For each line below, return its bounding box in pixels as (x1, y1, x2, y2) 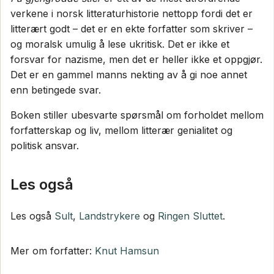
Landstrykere (79, 209, 140, 222)
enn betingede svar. (10, 83, 101, 96)
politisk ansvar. (10, 139, 79, 152)
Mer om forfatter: (10, 244, 95, 257)
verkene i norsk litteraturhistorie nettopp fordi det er (10, 7, 253, 20)
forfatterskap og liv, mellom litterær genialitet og (10, 124, 232, 136)
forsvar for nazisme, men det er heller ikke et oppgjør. (10, 53, 262, 65)
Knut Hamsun (95, 244, 159, 257)
